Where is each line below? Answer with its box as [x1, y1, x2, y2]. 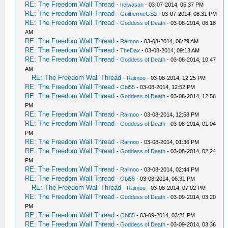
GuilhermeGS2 [120, 11, 157, 17]
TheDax [120, 47, 140, 54]
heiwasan [120, 2, 144, 8]
